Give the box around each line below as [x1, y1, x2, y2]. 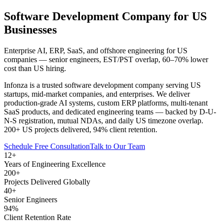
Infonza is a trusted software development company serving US [4, 80, 201, 89]
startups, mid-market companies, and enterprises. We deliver [4, 89, 190, 98]
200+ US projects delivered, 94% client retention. [4, 125, 157, 134]
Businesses [4, 23, 57, 36]
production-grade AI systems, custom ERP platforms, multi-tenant [4, 98, 208, 107]
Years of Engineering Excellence [4, 159, 106, 168]
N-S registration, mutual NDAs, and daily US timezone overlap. [4, 116, 203, 125]
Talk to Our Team [90, 142, 145, 150]
